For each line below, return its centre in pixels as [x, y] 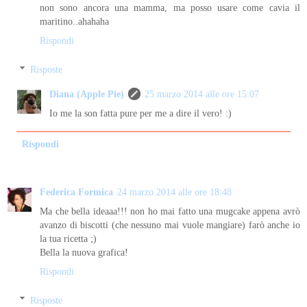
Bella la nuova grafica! [84, 253]
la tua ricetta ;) [68, 239]
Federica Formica [76, 192]
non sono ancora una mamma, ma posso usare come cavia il [170, 8]
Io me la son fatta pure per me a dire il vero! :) [141, 113]
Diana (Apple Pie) [87, 94]
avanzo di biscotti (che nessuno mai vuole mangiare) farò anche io [170, 225]
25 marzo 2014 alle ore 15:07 [202, 94]
